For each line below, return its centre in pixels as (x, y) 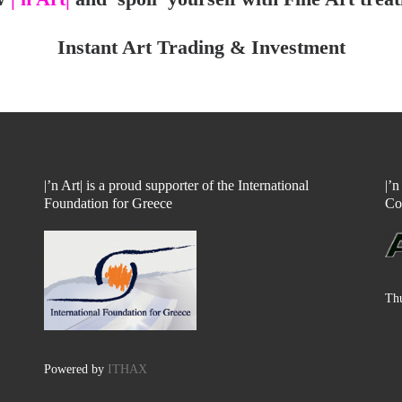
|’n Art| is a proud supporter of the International (176, 185)
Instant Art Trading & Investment (201, 47)
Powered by (76, 370)
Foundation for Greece (108, 203)
